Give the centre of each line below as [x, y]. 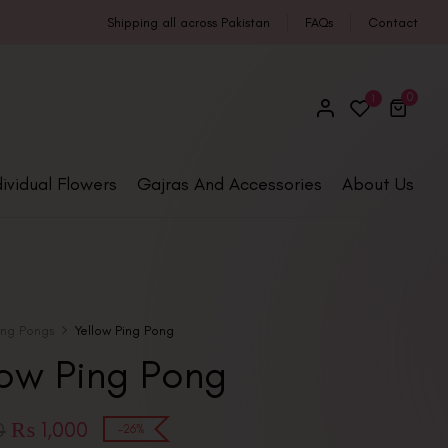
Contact [393, 22]
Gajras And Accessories [229, 184]
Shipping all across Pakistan [188, 22]
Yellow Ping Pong [125, 330]
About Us [377, 184]
